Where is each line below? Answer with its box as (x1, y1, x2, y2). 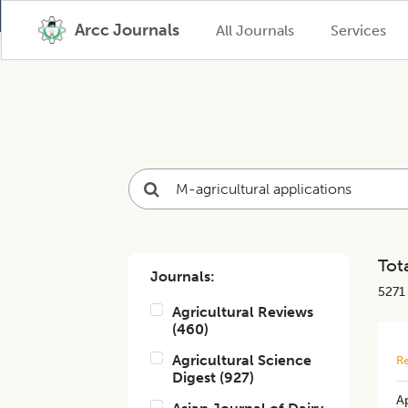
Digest (172, 369, 217, 386)
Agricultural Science (172, 352, 312, 369)
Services (330, 21, 386, 39)
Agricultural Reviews (172, 303, 314, 321)
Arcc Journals (74, 20, 179, 40)
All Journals (215, 21, 294, 39)
